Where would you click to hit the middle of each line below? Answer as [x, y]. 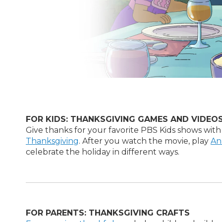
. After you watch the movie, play [145, 141]
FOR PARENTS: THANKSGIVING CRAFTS [108, 213]
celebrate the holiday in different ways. [103, 152]
